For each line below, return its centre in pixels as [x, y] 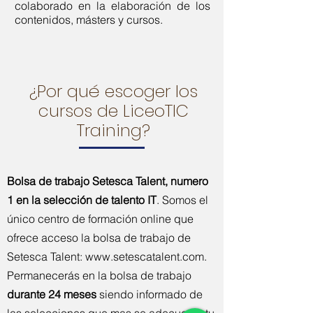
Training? [113, 130]
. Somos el [182, 200]
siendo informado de [150, 294]
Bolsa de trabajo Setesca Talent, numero [108, 181]
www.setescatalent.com [145, 256]
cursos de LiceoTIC [113, 111]
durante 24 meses [52, 294]
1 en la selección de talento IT [82, 200]
